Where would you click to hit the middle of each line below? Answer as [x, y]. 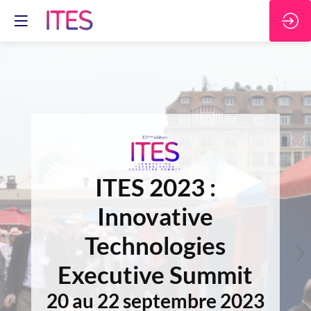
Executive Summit [155, 274]
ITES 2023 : [155, 187]
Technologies [155, 245]
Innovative [155, 216]
